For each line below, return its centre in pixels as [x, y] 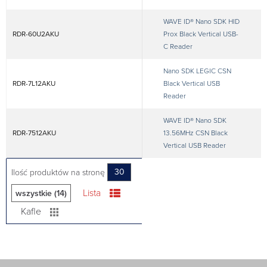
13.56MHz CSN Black [195, 133]
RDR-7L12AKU [34, 83]
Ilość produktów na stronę [59, 172]
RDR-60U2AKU [36, 34]
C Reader [178, 46]
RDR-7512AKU [34, 133]
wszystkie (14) [41, 193]
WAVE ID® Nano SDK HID [201, 21]
